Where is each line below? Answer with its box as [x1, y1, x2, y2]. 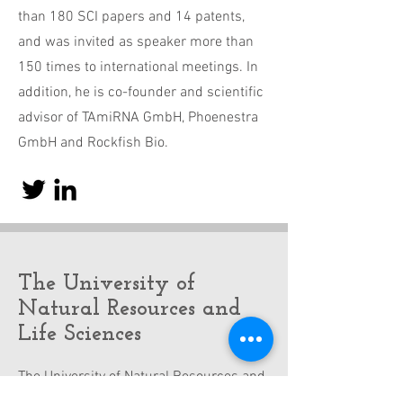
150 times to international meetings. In [18, 58, 258, 76]
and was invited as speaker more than [18, 33, 254, 51]
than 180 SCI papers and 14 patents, [18, 8, 245, 26]
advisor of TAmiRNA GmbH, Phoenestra [18, 109, 258, 127]
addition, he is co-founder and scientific [18, 84, 264, 102]
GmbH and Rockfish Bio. [18, 134, 168, 152]
